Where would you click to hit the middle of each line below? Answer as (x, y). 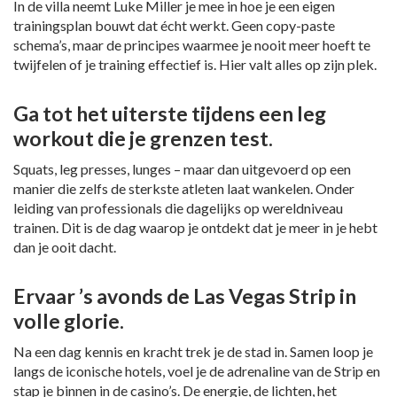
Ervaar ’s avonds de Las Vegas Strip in (185, 296)
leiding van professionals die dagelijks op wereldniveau (178, 208)
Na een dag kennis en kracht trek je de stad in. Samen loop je (193, 352)
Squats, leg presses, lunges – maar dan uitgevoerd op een (182, 169)
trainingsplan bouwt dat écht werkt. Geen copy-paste (174, 26)
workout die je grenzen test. (143, 139)
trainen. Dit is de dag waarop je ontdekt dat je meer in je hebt (195, 228)
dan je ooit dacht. (65, 247)
